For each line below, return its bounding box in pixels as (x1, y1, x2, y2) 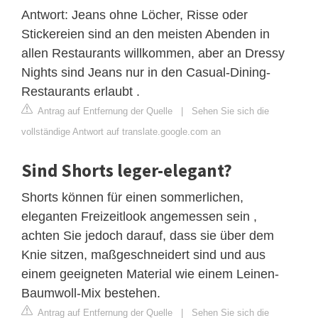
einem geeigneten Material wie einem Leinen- (21, 266, 279, 281)
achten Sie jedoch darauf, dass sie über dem (21, 228, 274, 243)
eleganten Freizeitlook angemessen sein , (21, 209, 257, 224)
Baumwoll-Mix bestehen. (21, 285, 160, 300)
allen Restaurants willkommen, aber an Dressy (21, 45, 285, 60)
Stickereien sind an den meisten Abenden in (21, 26, 270, 41)
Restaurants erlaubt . (21, 84, 140, 99)
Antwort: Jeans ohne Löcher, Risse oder (21, 7, 248, 22)
